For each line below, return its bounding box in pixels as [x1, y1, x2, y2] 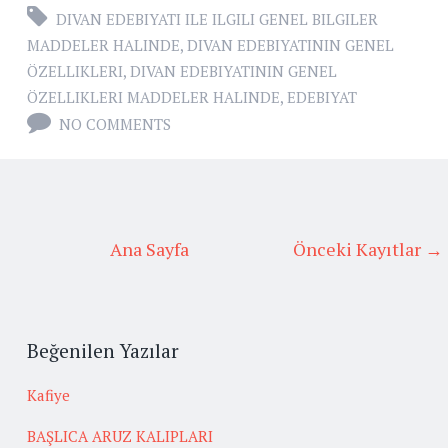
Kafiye [27, 384, 70, 405]
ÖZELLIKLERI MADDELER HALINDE [27, 87, 280, 108]
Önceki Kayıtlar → [293, 237, 443, 262]
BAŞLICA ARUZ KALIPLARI [27, 425, 213, 446]
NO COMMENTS [59, 114, 171, 135]
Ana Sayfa [109, 237, 189, 262]
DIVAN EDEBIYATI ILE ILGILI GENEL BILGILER [56, 9, 378, 30]
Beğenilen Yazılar [27, 338, 179, 364]
